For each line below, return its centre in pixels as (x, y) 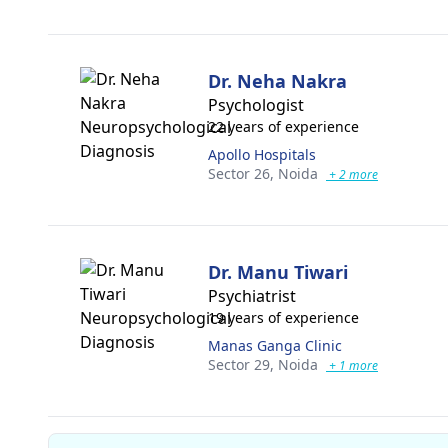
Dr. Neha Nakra (277, 81)
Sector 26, (243, 173)
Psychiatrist (252, 296)
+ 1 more (352, 365)
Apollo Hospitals (262, 154)
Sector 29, (243, 364)
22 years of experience (283, 126)
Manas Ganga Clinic (275, 345)
